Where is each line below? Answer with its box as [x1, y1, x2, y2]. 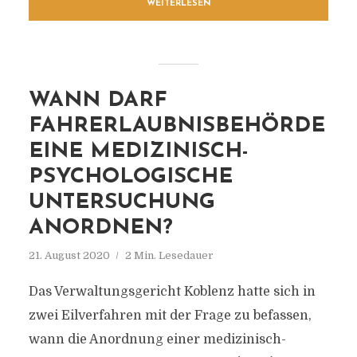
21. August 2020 [28, 249, 110, 261]
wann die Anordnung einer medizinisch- [28, 332, 286, 347]
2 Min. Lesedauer [124, 249, 214, 261]
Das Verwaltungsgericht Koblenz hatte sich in [28, 284, 316, 299]
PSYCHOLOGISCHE [28, 167, 233, 188]
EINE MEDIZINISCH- [28, 141, 249, 163]
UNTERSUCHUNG [28, 192, 215, 214]
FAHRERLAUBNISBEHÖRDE [28, 116, 325, 137]
